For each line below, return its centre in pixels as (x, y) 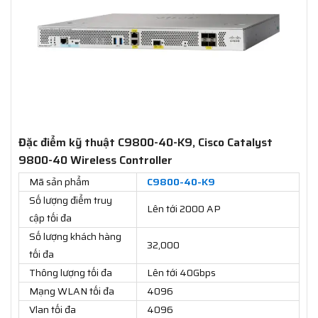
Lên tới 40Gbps (181, 273)
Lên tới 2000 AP (184, 209)
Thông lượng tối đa (71, 273)
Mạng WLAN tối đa (72, 291)
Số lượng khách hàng (75, 237)
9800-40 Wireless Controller (95, 160)
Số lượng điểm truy (71, 201)
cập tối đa (50, 218)
